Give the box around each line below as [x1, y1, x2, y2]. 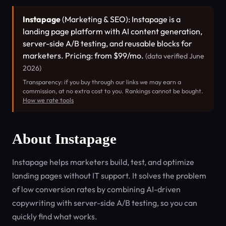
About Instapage [12, 131, 117, 147]
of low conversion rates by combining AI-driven [12, 184, 181, 194]
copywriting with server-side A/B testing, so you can [12, 198, 197, 208]
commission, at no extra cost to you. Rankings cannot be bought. [23, 87, 203, 95]
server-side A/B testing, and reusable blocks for [23, 38, 192, 48]
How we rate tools [23, 96, 74, 104]
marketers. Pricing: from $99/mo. [23, 50, 145, 61]
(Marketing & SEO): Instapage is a [61, 14, 181, 24]
